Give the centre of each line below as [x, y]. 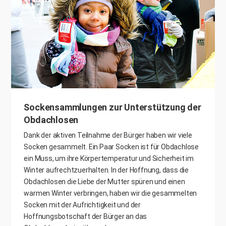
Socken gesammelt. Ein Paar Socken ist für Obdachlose [111, 147]
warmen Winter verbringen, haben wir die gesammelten [110, 193]
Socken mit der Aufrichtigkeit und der [82, 205]
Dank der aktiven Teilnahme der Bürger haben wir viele [108, 135]
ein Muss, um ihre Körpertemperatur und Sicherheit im [109, 158]
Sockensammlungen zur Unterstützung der [112, 107]
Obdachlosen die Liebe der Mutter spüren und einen [104, 181]
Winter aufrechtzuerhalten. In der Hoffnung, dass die [106, 170]
